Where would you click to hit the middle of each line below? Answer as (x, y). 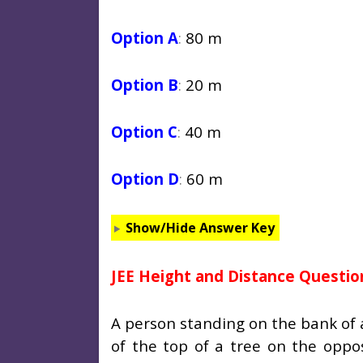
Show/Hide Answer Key (200, 228)
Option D (145, 179)
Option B (145, 85)
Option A (145, 38)
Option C (144, 132)
